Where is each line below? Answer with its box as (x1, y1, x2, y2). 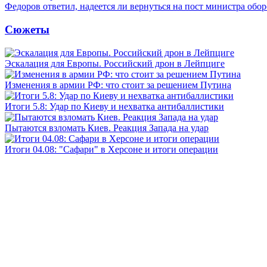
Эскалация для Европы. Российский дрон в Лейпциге (5, 58, 225, 69)
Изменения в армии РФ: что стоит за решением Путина (5, 79, 231, 90)
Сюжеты (5, 23, 49, 36)
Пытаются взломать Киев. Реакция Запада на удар (5, 122, 209, 133)
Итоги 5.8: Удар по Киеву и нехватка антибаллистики (5, 101, 224, 111)
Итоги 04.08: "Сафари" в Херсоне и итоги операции (5, 144, 218, 154)
